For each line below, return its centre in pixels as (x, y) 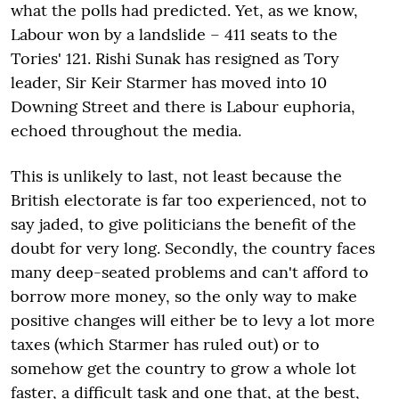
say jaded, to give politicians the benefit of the (183, 224)
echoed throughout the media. (126, 130)
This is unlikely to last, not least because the (176, 175)
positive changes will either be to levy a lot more (193, 320)
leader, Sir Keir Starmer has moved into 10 (169, 82)
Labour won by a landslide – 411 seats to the (174, 34)
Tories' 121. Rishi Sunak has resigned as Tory (175, 58)
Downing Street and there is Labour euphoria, (183, 106)
